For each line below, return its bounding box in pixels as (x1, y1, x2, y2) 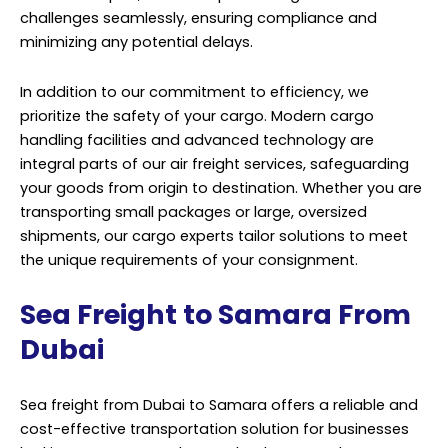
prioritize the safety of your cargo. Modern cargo (20, 105, 374, 126)
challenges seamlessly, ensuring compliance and (20, 8, 377, 29)
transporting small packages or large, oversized (20, 201, 367, 222)
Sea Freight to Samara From (20, 296, 411, 334)
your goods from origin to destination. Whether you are (20, 177, 422, 198)
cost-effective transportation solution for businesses (20, 418, 409, 439)
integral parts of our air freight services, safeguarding (20, 153, 409, 174)
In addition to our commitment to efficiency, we (20, 81, 369, 102)
